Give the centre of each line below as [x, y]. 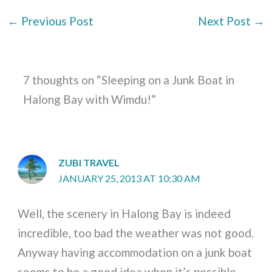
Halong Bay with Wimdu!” [90, 100]
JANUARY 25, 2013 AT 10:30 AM [130, 178]
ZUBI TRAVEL [89, 163]
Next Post [225, 21]
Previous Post [56, 21]
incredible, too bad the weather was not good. [136, 233]
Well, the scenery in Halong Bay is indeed [124, 214]
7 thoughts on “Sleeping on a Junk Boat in [129, 80]
